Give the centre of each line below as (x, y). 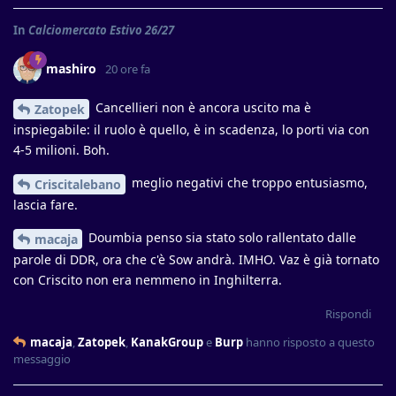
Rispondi (348, 313)
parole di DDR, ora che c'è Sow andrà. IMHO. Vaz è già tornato (196, 259)
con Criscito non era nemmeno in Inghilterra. (148, 279)
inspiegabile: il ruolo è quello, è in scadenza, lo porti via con (191, 129)
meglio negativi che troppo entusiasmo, (248, 183)
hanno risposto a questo (309, 342)
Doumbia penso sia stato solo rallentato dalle (221, 237)
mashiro (71, 69)
